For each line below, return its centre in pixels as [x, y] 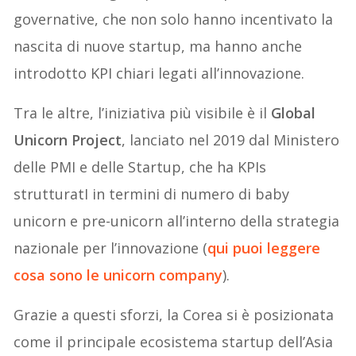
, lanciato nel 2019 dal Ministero [231, 140]
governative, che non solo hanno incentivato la [174, 19]
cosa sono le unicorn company [118, 275]
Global [294, 113]
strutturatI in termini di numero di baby [152, 194]
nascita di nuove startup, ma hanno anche [158, 46]
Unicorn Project [68, 140]
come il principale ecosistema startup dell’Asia [174, 342]
